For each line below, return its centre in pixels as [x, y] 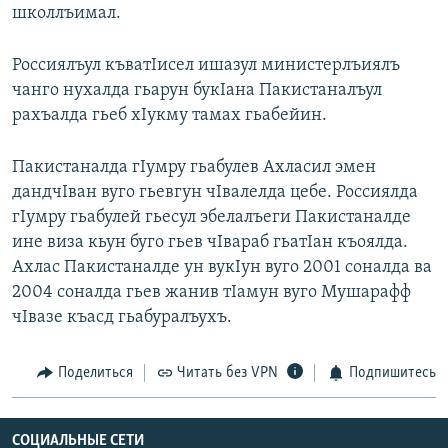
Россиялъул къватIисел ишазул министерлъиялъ [206, 65]
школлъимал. [66, 13]
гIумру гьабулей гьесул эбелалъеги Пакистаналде [211, 217]
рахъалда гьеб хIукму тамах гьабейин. [169, 115]
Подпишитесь [392, 372]
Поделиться [95, 372]
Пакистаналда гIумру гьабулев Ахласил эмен [194, 167]
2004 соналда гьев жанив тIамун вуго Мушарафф [211, 292]
